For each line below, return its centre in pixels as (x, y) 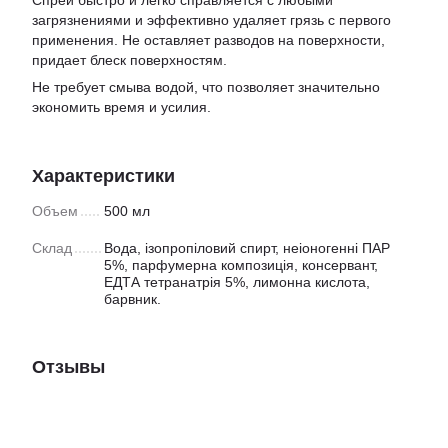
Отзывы (68, 367)
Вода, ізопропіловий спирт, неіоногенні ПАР (247, 248)
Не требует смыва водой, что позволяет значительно (206, 87)
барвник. (132, 299)
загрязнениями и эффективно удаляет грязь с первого (211, 20)
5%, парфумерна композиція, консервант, (241, 265)
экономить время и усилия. (121, 107)
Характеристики (103, 176)
